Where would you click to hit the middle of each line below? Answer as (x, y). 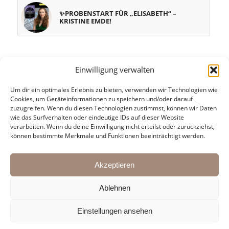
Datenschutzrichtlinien (162, 223)
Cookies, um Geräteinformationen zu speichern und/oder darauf (101, 99)
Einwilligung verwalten (114, 70)
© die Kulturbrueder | (67, 223)
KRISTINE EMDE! (85, 21)
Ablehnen (114, 188)
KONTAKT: (37, 132)
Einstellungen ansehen (114, 211)
